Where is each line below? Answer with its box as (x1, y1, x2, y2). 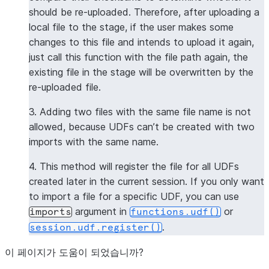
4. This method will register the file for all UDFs (29, 160, 239, 172)
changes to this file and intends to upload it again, (29, 36, 254, 48)
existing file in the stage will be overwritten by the (29, 66, 253, 78)
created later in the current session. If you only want (29, 175, 264, 187)
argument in (72, 205, 130, 217)
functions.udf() (130, 207, 220, 217)
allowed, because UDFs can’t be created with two (29, 121, 255, 133)
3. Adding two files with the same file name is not (29, 106, 251, 118)
